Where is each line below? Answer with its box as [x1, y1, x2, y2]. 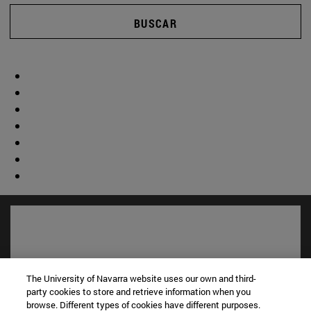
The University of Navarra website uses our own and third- [26, 272, 257, 285]
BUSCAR [134, 15, 177, 31]
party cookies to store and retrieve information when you [26, 285, 251, 298]
